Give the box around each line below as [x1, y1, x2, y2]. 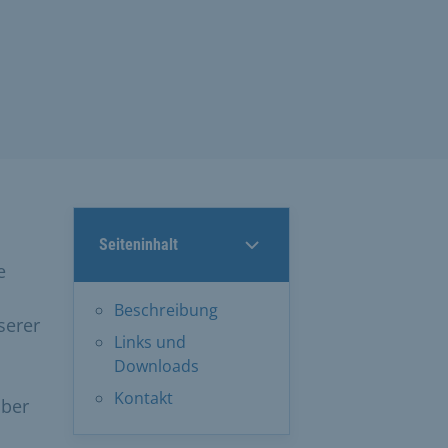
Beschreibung [114, 298, 218, 321]
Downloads [114, 354, 199, 377]
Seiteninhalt [99, 234, 178, 254]
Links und [114, 330, 186, 353]
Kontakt [114, 386, 173, 409]
